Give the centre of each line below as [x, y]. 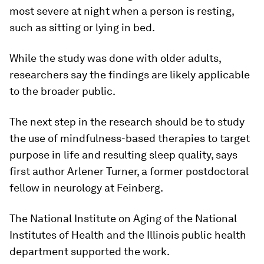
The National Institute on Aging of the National [123, 218]
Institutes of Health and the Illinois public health [128, 235]
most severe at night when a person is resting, [122, 11]
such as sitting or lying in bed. [82, 27]
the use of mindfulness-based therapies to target [130, 138]
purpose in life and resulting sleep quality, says [123, 154]
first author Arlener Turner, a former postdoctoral [129, 171]
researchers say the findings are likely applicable [130, 74]
